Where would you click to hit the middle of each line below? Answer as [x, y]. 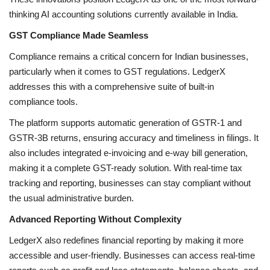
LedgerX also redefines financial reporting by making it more [126, 240]
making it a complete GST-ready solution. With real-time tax [126, 168]
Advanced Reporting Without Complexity [95, 219]
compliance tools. [43, 101]
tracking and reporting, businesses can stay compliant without [130, 183]
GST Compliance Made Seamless [79, 35]
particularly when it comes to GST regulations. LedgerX [117, 71]
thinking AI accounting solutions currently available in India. [124, 14]
